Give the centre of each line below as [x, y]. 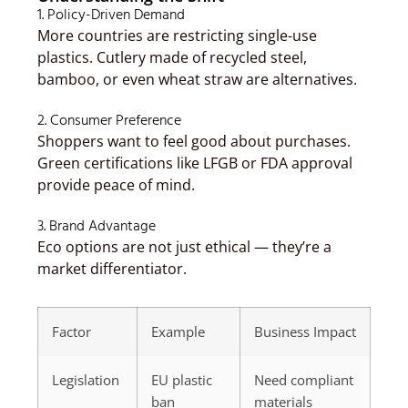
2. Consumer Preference [109, 121]
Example [178, 331]
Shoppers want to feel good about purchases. [194, 141]
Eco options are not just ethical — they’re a [184, 247]
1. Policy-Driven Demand [111, 15]
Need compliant [304, 380]
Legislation [86, 380]
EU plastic [182, 380]
